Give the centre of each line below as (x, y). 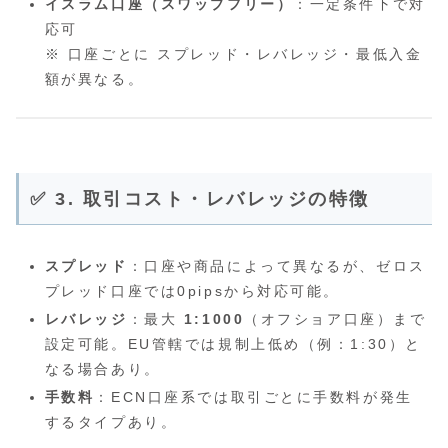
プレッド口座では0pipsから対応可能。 (192, 291)
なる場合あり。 (102, 369)
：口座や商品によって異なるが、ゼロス (276, 266)
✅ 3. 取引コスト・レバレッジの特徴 (200, 199)
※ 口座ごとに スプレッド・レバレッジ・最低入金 (233, 53)
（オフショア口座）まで (335, 319)
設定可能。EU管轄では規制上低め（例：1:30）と (233, 344)
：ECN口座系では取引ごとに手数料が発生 (253, 396)
